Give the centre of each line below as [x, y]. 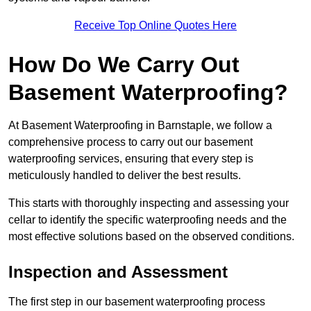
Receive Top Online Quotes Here [155, 26]
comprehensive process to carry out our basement [131, 142]
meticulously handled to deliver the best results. [126, 176]
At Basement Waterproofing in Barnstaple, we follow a [140, 126]
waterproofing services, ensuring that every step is [131, 159]
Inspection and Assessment [118, 272]
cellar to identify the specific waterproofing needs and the [148, 220]
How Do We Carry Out [124, 65]
